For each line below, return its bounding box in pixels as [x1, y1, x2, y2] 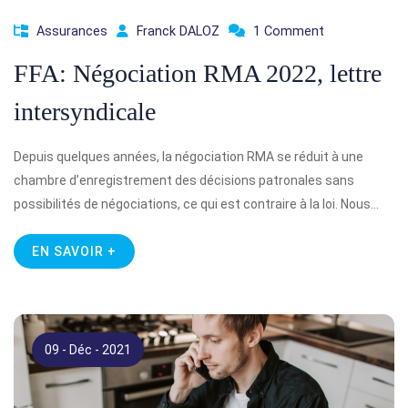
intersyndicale [14, 97, 156, 126]
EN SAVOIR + [32, 244, 117, 259]
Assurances [36, 24, 107, 39]
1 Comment [253, 24, 324, 39]
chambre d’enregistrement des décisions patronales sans [14, 173, 354, 188]
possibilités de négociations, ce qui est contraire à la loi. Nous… [14, 197, 379, 211]
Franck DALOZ [137, 24, 219, 39]
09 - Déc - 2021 [45, 342, 131, 357]
